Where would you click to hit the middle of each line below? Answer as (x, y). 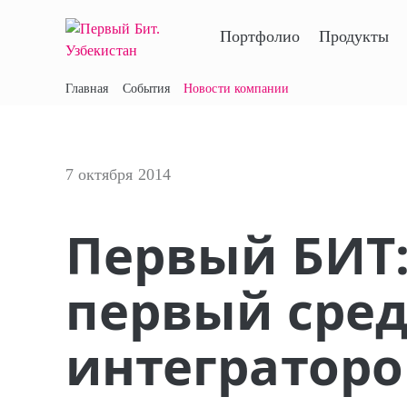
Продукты (353, 36)
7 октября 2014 (118, 175)
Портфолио (260, 36)
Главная (87, 89)
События (146, 89)
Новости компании (237, 89)
